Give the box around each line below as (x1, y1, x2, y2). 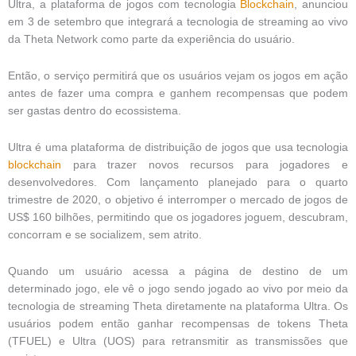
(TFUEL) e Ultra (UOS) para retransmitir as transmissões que (8, 335, 348, 347)
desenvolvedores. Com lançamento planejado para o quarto (8, 176, 348, 188)
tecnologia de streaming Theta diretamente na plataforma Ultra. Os (8, 300, 348, 312)
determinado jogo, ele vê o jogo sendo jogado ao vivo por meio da (8, 282, 348, 295)
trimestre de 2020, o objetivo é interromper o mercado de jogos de (8, 193, 348, 206)
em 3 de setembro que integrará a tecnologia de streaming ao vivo (8, 16, 348, 29)
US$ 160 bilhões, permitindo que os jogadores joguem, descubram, (8, 211, 348, 223)
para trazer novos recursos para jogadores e (61, 158, 348, 171)
